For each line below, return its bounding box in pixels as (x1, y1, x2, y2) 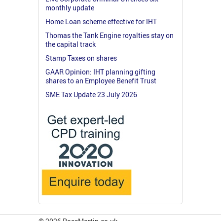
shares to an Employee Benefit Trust (45, 75, 156, 85)
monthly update (45, 2, 94, 12)
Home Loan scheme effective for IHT (45, 16, 157, 26)
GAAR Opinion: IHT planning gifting (45, 67, 155, 76)
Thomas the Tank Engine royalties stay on (45, 30, 174, 40)
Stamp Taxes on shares (45, 53, 117, 63)
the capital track (45, 39, 96, 49)
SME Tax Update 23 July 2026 (45, 89, 137, 99)
